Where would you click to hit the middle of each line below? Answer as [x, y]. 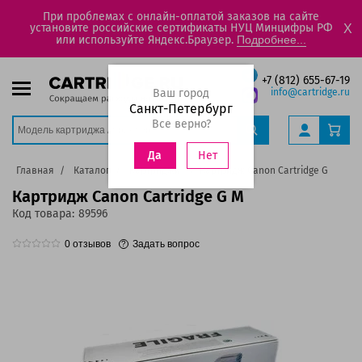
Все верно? [181, 124]
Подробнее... [271, 40]
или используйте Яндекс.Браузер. [146, 40]
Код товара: [43, 214]
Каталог [92, 170]
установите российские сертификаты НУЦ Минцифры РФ [181, 28]
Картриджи [155, 170]
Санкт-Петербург [181, 109]
